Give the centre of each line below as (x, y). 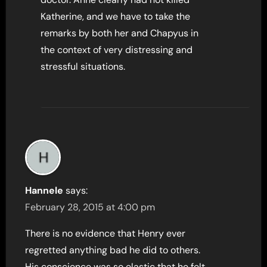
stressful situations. (83, 66)
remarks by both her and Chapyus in (120, 33)
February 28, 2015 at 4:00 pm (90, 207)
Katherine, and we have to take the (116, 16)
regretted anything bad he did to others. (113, 250)
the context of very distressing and (117, 49)
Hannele (44, 190)
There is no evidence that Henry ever (105, 233)
